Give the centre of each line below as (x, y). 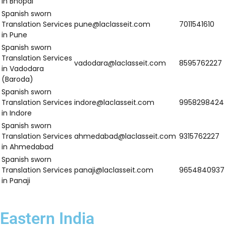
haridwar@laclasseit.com (118, 54)
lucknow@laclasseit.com (117, 104)
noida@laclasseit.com (111, 147)
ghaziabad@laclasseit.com (121, 191)
